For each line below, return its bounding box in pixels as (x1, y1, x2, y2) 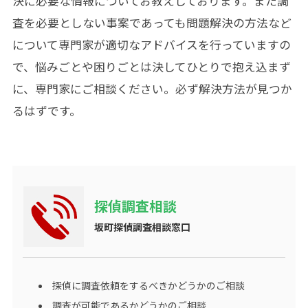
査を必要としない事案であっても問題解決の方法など (12, 14, 291, 32)
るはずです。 (12, 102, 81, 120)
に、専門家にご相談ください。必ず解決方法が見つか (12, 80, 292, 98)
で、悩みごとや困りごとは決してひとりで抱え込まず (12, 58, 291, 76)
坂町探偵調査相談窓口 (93, 220, 190, 234)
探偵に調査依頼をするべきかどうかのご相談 (52, 278, 245, 293)
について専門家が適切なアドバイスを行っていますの (12, 36, 291, 54)
